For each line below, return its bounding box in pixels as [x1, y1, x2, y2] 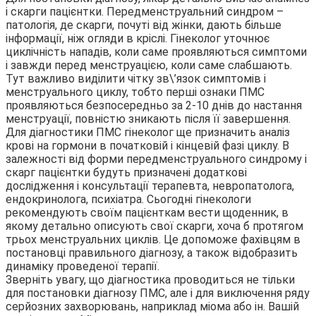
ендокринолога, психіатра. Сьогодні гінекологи [6, 193, 251, 207]
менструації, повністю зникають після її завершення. [6, 112, 291, 126]
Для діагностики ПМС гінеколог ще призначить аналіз [6, 126, 290, 140]
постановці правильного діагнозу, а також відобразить [6, 246, 298, 260]
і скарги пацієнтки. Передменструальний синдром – [6, 5, 284, 19]
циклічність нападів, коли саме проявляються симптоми [6, 45, 307, 59]
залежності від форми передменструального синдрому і [6, 152, 307, 166]
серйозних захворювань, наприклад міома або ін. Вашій [6, 300, 299, 314]
